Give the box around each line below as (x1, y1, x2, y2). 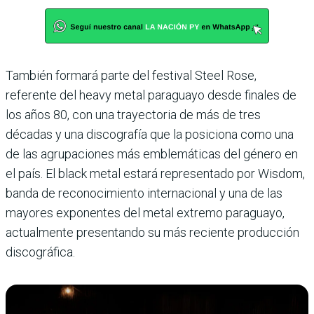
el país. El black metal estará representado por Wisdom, (6, 166, 305, 182)
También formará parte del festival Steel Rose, (6, 68, 257, 83)
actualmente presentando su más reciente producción (6, 225, 299, 240)
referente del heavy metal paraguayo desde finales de (6, 88, 296, 103)
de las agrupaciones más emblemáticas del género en (6, 146, 298, 162)
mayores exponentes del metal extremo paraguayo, (6, 205, 285, 221)
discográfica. (6, 245, 75, 260)
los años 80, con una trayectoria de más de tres (6, 107, 261, 123)
